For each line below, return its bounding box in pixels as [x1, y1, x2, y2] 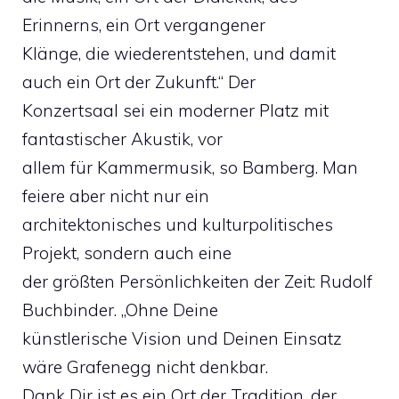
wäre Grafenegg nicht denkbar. [22, 355, 268, 378]
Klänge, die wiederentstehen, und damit [22, 42, 336, 64]
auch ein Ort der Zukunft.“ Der [22, 70, 256, 93]
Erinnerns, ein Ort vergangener [22, 13, 265, 36]
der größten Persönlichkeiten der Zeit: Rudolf [22, 270, 372, 292]
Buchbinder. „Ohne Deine [22, 298, 218, 321]
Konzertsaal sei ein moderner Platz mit [22, 99, 329, 121]
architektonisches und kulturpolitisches [22, 213, 333, 235]
